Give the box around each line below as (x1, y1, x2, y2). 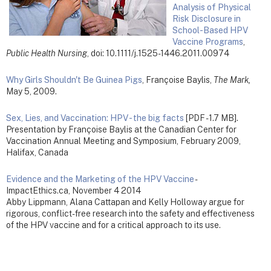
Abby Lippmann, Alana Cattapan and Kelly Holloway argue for (6, 197, 244, 207)
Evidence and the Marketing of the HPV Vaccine (6, 174, 194, 184)
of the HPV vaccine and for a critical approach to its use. (6, 220, 221, 230)
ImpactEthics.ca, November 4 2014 (6, 186, 141, 196)
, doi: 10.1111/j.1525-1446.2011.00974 (87, 48, 229, 58)
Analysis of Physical (172, 2, 251, 12)
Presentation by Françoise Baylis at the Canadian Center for (6, 125, 237, 134)
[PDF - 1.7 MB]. (184, 113, 238, 123)
